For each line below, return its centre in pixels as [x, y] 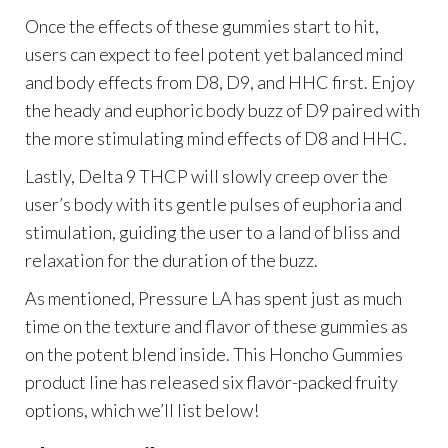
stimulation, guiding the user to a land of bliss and [212, 231]
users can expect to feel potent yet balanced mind [214, 53]
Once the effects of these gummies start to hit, [202, 25]
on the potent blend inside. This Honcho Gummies [214, 353]
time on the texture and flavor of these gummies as [216, 325]
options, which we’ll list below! [142, 409]
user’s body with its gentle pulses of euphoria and [213, 203]
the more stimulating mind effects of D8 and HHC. [216, 137]
